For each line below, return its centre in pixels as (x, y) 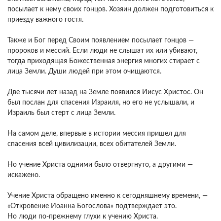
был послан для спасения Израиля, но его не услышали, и (101, 103)
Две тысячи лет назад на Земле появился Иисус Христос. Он (105, 92)
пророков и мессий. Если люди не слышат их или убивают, (102, 51)
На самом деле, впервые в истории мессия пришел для (97, 134)
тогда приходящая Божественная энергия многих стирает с (104, 61)
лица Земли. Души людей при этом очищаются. (84, 72)
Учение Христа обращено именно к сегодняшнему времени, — (108, 196)
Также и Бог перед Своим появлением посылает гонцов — (101, 40)
